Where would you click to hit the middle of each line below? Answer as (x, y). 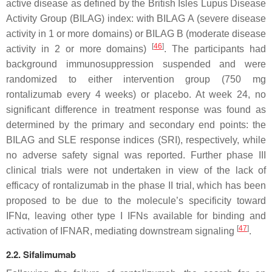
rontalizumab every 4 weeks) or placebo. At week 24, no (136, 94)
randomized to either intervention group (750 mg (136, 79)
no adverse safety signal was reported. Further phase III (136, 155)
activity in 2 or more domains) (79, 49)
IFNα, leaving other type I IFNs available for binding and (136, 216)
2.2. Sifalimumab (41, 254)
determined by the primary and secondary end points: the (136, 125)
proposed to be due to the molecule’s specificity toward (136, 201)
